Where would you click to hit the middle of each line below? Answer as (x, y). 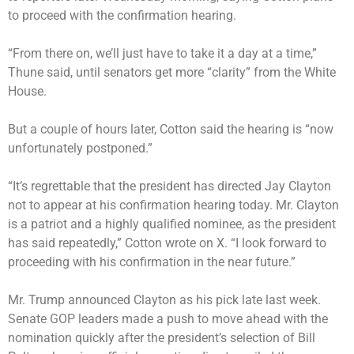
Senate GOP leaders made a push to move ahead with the (168, 318)
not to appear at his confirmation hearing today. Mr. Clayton (173, 205)
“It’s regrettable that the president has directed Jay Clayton (169, 186)
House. (27, 91)
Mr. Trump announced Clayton (92, 299)
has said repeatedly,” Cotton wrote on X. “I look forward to (167, 243)
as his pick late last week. (249, 299)
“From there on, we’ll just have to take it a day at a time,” (162, 53)
